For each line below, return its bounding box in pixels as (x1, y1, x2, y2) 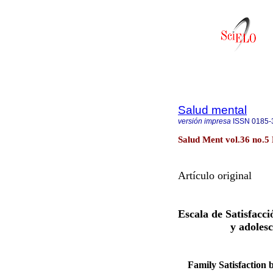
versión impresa (178, 117, 231, 126)
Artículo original (178, 169, 252, 182)
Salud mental (178, 104, 247, 116)
